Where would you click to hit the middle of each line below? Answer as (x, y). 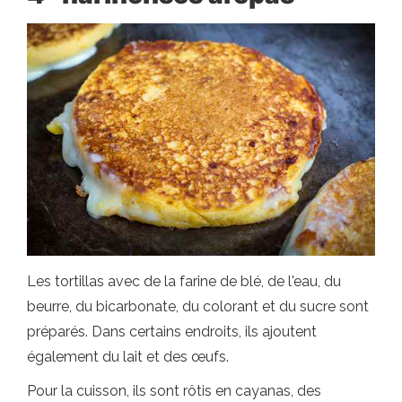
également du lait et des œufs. (128, 356)
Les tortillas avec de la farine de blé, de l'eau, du (184, 281)
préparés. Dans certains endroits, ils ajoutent (172, 331)
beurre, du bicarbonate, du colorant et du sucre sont (198, 306)
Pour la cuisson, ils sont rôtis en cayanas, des (174, 390)
